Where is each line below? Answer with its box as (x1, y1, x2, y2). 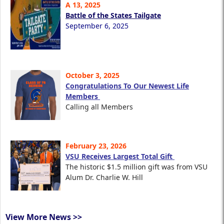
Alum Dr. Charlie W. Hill (65, 172, 143, 182)
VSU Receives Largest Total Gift (65, 151, 174, 161)
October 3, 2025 (65, 70, 119, 80)
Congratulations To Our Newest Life (65, 81, 189, 91)
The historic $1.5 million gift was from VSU (65, 162, 207, 172)
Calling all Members (65, 102, 135, 112)
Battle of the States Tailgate (65, 10, 161, 20)
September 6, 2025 (65, 21, 128, 31)
